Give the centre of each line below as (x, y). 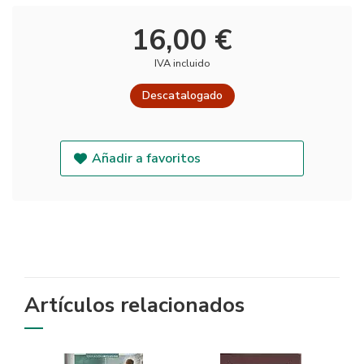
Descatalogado (182, 96)
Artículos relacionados (134, 305)
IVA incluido (182, 64)
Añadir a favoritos (147, 159)
